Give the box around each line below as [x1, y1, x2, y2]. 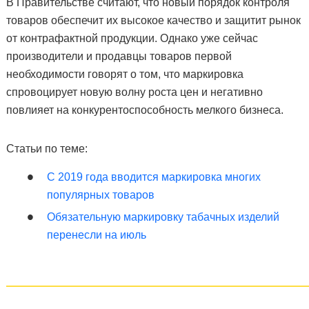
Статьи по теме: [6, 143, 88, 154]
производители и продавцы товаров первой [6, 50, 232, 62]
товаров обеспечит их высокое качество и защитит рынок [6, 14, 301, 26]
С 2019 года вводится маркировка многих [46, 171, 261, 183]
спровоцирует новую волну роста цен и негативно [6, 86, 263, 98]
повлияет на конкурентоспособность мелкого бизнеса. [6, 104, 283, 116]
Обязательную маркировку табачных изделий [46, 211, 279, 223]
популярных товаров [46, 189, 154, 201]
